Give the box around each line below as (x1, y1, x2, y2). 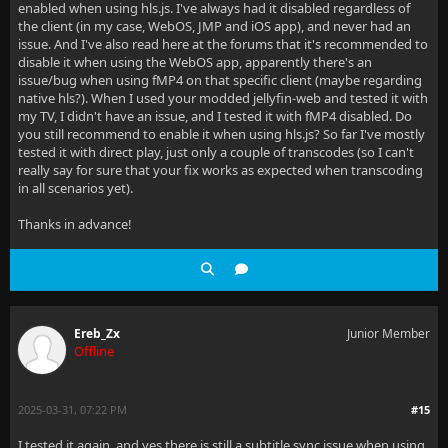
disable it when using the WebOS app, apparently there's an (18, 53, 372, 71)
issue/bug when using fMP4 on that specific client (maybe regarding (18, 71, 422, 89)
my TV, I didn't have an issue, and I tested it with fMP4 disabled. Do (18, 107, 412, 125)
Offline (74, 342, 114, 360)
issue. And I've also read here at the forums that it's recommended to (18, 35, 428, 53)
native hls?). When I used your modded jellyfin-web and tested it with (18, 89, 428, 107)
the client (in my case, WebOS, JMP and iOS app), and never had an (18, 17, 411, 35)
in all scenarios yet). (18, 179, 133, 197)
